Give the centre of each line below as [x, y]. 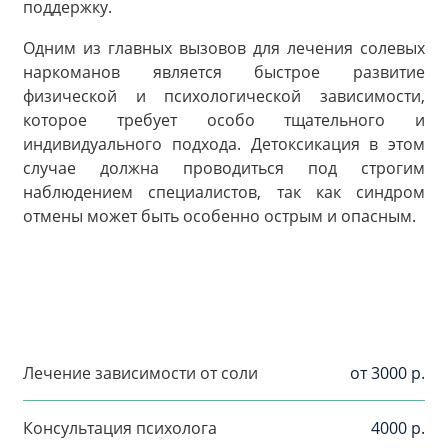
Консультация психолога [120, 427]
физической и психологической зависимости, [224, 96]
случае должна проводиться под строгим [224, 168]
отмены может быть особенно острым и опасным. [219, 216]
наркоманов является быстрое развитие [224, 72]
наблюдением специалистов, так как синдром [224, 192]
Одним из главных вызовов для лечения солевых [224, 48]
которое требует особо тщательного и [224, 120]
